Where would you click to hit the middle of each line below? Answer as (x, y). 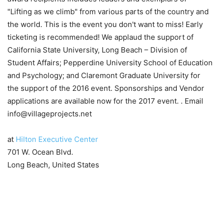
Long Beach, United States (53, 165)
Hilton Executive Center (57, 139)
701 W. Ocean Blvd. (40, 152)
